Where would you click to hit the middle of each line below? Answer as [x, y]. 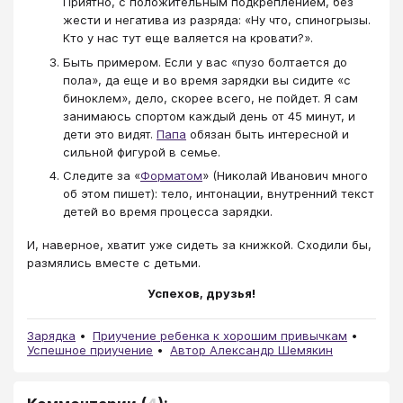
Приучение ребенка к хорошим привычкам [220, 336]
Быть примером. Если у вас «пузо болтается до [205, 62]
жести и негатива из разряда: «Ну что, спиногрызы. [217, 20]
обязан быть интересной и [268, 134]
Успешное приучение [90, 350]
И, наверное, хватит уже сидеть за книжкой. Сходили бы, [199, 244]
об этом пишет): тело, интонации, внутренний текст [219, 194]
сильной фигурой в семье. [142, 152]
